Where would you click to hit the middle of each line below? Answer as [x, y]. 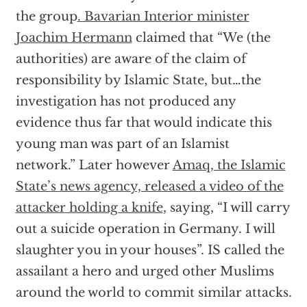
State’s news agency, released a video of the [149, 186]
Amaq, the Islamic [229, 165]
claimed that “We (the [201, 38]
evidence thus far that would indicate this [144, 123]
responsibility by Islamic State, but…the [138, 80]
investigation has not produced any [125, 101]
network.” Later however [94, 165]
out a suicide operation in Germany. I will [145, 229]
